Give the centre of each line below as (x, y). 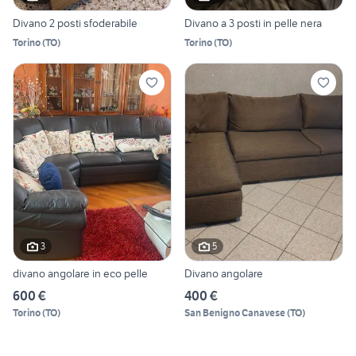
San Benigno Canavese (235, 312)
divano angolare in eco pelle (80, 273)
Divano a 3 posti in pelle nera (253, 23)
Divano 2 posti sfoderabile (75, 23)
